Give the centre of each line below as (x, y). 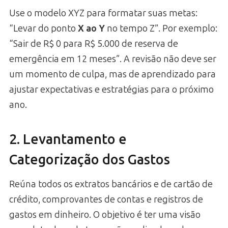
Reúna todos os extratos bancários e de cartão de (111, 184)
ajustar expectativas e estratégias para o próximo (111, 90)
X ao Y (91, 29)
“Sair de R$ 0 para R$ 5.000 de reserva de (94, 44)
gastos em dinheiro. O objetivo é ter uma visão (105, 215)
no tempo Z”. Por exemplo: (161, 29)
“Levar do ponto (44, 29)
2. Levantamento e (68, 139)
